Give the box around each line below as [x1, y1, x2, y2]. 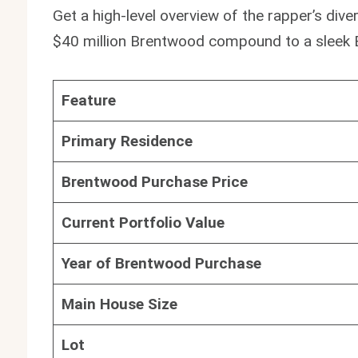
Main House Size [61, 294, 177, 313]
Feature [61, 90, 116, 109]
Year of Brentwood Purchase [61, 253, 261, 272]
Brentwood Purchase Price [61, 172, 248, 191]
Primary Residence [61, 131, 193, 150]
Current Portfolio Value [61, 213, 225, 232]
